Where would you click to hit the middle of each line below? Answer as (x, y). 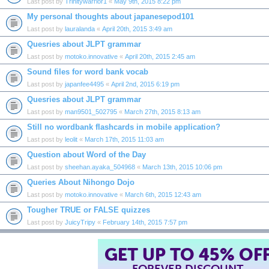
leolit (71, 139)
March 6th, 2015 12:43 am (163, 194)
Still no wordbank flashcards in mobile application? (124, 127)
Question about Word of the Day (86, 154)
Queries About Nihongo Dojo (81, 182)
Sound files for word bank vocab (88, 71)
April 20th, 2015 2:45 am (160, 56)
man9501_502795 (91, 111)
